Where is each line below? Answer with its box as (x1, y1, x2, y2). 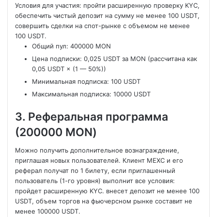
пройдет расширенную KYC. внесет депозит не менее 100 (15, 187, 200, 195)
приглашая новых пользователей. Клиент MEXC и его (15, 156, 183, 164)
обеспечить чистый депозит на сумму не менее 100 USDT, (15, 11, 200, 19)
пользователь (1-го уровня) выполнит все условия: (15, 177, 175, 185)
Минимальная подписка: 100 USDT (32, 77, 140, 85)
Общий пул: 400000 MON (32, 42, 111, 50)
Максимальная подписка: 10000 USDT (32, 90, 151, 98)
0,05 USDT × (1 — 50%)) (32, 64, 106, 73)
